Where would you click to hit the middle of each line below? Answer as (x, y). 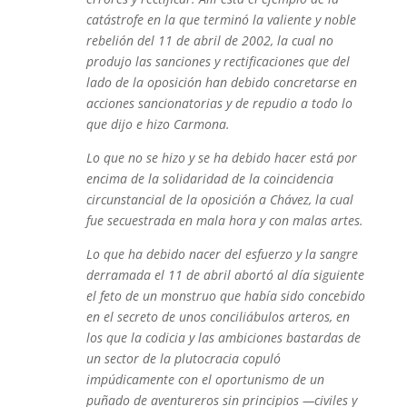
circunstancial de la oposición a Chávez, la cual (219, 199)
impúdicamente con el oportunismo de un (205, 379)
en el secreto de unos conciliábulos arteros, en (218, 317)
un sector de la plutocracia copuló (183, 358)
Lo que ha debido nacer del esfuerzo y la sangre (222, 254)
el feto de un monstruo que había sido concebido (225, 296)
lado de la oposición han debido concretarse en (221, 82)
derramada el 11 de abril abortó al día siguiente (225, 275)
